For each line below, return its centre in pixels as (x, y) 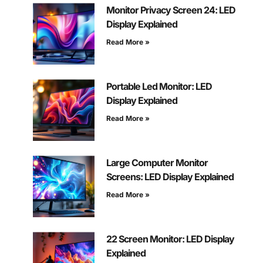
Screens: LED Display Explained (170, 177)
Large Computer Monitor (157, 163)
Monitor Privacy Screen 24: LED (171, 10)
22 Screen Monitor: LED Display (170, 239)
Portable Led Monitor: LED (159, 87)
